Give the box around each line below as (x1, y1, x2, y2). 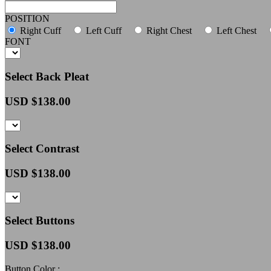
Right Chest (144, 25, 192, 36)
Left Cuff (83, 25, 122, 36)
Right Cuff (18, 25, 61, 36)
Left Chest (214, 25, 256, 36)
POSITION (5, 13, 50, 24)
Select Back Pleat (5, 70, 89, 83)
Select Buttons (5, 214, 74, 227)
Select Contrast (5, 142, 79, 155)
